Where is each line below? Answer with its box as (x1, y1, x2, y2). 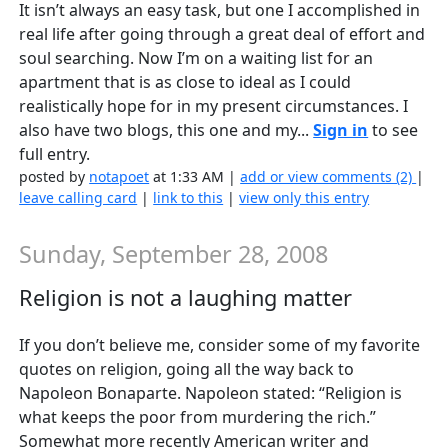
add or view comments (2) (240, 166, 417, 186)
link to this (153, 187, 224, 207)
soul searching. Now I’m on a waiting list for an (19, 46, 374, 69)
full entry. (19, 142, 91, 165)
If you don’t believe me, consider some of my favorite (19, 333, 421, 356)
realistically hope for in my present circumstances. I (19, 94, 409, 117)
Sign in (313, 118, 369, 141)
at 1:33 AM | (149, 166, 241, 186)
